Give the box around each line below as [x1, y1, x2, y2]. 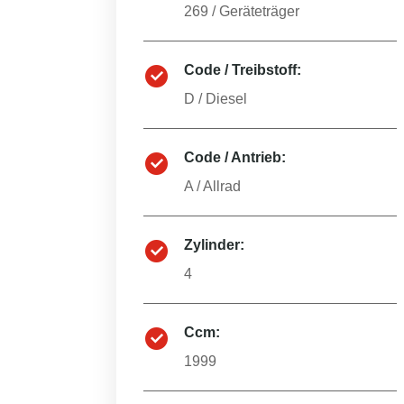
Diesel [206, 91, 247, 106]
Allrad [203, 179, 241, 194]
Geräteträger [219, 4, 299, 19]
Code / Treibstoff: [184, 62, 301, 78]
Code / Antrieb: [184, 150, 286, 165]
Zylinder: [184, 237, 244, 252]
